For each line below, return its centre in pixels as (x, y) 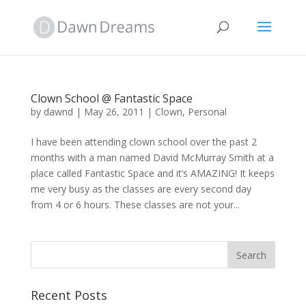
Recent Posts (69, 295)
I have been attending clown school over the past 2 (143, 142)
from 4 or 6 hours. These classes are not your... (135, 205)
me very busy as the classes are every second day (141, 189)
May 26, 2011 (114, 112)
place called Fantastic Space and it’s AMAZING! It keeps (152, 173)
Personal (207, 112)
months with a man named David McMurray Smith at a (152, 157)
